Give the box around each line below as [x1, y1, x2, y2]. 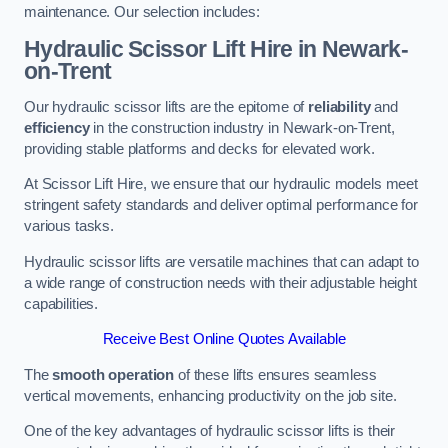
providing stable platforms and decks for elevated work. [24, 140, 376, 157]
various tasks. [24, 218, 114, 235]
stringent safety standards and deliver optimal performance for [24, 197, 418, 214]
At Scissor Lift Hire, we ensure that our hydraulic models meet [24, 176, 418, 193]
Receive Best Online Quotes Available [102, 331, 346, 348]
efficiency [24, 119, 90, 136]
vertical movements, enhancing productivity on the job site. [24, 387, 397, 404]
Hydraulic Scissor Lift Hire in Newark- [24, 35, 409, 62]
